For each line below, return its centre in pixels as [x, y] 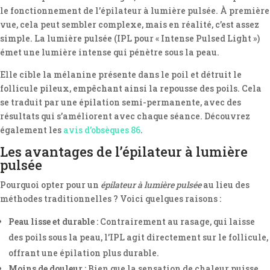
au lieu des [225, 185]
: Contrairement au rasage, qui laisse [175, 221]
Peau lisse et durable [52, 221]
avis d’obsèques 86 [102, 130]
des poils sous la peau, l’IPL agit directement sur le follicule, [138, 237]
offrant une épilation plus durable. [84, 253]
